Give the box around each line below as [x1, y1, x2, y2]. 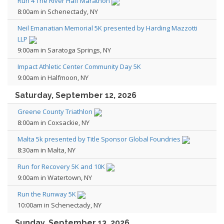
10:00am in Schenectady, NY [17, 200, 101, 209]
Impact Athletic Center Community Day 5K [17, 62, 141, 71]
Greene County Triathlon [17, 107, 92, 116]
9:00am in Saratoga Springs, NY [17, 45, 111, 54]
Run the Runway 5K [17, 189, 76, 198]
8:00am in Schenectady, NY [17, 7, 98, 16]
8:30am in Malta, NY [17, 145, 75, 154]
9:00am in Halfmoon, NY [17, 73, 88, 82]
